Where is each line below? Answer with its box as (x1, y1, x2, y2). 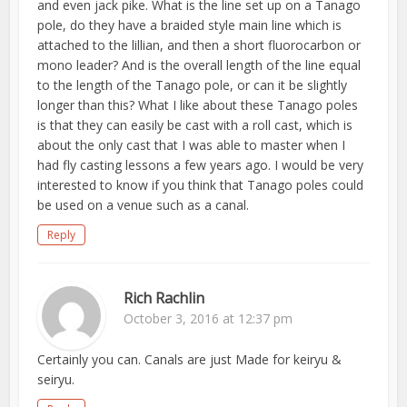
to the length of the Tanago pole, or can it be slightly (37, 76, 348, 94)
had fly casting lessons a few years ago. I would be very (37, 156, 364, 174)
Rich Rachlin (124, 288, 205, 309)
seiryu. (37, 371, 75, 389)
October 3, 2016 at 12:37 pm (124, 310, 293, 328)
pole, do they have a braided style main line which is (37, 16, 342, 35)
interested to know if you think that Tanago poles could (37, 176, 364, 194)
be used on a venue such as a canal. (37, 196, 250, 214)
